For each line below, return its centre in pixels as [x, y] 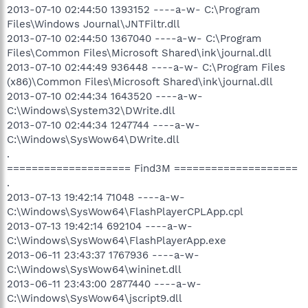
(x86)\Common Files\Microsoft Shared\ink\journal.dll [140, 81]
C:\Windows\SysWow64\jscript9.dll [95, 298]
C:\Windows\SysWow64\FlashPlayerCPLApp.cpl [125, 211]
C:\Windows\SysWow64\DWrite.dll [93, 139]
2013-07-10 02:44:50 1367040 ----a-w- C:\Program [134, 38]
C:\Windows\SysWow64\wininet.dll [94, 269]
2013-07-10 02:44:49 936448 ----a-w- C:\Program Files [146, 67]
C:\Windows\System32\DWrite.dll [91, 110]
